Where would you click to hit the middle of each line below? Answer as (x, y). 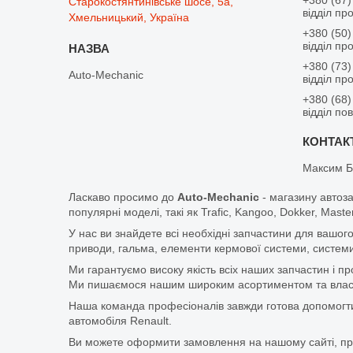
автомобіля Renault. (120, 320)
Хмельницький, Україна (129, 17)
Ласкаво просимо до (123, 197)
